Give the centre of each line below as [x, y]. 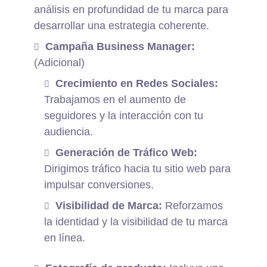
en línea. [65, 238]
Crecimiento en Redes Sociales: [137, 84]
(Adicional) [60, 63]
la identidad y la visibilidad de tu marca [136, 222]
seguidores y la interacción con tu [124, 116]
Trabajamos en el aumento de [115, 100]
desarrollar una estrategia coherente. [122, 26]
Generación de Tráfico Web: [127, 153]
